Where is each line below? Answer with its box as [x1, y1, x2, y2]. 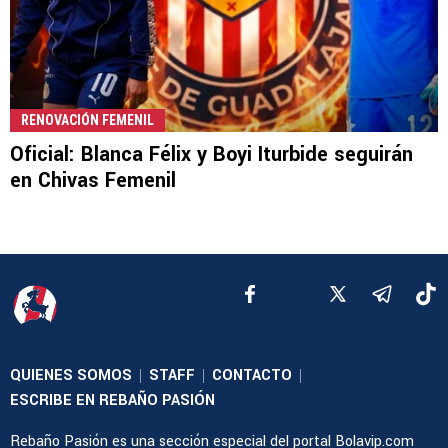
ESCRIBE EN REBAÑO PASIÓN [10, 390, 215, 412]
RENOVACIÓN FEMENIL [21, 112, 154, 129]
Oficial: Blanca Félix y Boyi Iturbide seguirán [10, 140, 413, 170]
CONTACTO [212, 365, 292, 387]
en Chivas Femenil [10, 166, 176, 196]
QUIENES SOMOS [10, 365, 132, 387]
